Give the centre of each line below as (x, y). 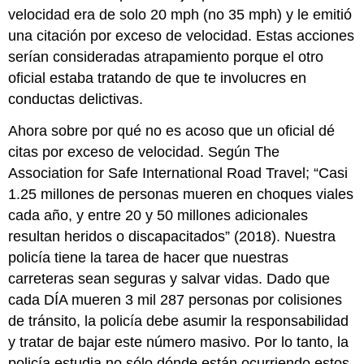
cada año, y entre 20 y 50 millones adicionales (158, 215)
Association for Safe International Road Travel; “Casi (178, 173)
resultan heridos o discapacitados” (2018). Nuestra (172, 236)
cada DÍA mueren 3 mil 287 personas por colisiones (175, 299)
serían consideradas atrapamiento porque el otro (166, 56)
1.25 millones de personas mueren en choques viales (181, 194)
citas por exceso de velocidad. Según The (144, 152)
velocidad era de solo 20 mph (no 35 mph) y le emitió (180, 14)
